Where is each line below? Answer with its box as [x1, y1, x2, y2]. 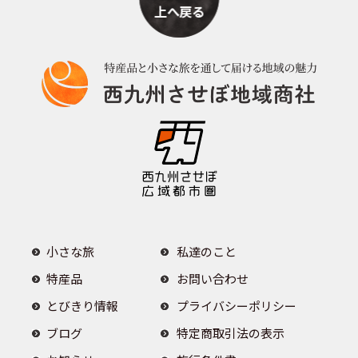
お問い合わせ [177, 269, 249, 287]
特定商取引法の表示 [177, 324, 285, 341]
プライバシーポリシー [177, 296, 297, 314]
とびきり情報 [46, 296, 118, 314]
